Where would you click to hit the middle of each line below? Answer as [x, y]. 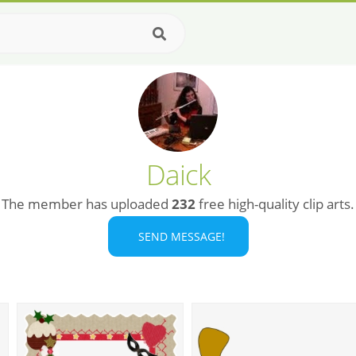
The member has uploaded [87, 204]
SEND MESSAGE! [178, 236]
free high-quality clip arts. [275, 204]
